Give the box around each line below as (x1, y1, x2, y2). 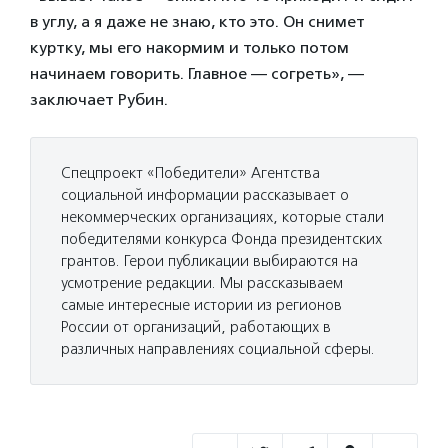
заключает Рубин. (30, 89, 172, 109)
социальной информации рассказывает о (61, 185, 349, 204)
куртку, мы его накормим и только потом (30, 37, 349, 57)
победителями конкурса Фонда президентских (61, 229, 382, 248)
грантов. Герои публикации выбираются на (61, 251, 358, 270)
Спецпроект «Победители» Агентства (61, 163, 320, 182)
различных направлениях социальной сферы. (61, 339, 375, 358)
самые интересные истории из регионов (61, 295, 342, 314)
